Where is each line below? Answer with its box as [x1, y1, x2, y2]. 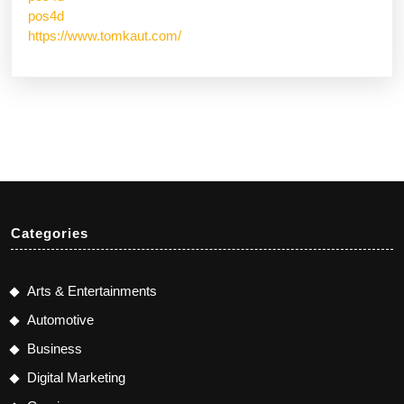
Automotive [27, 311, 94, 327]
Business [27, 340, 82, 356]
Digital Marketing [27, 369, 125, 385]
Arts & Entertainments [27, 282, 157, 298]
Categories [11, 225, 88, 241]
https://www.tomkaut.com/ [28, 27, 181, 43]
